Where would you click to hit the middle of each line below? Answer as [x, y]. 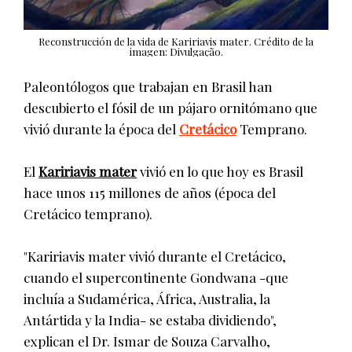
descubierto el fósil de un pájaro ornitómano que [170, 107]
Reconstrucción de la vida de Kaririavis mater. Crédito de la [176, 41]
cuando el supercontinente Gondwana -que [156, 277]
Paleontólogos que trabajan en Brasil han [148, 86]
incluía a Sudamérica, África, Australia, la [147, 298]
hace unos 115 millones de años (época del [150, 192]
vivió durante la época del [101, 128]
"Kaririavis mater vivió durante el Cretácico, [155, 256]
